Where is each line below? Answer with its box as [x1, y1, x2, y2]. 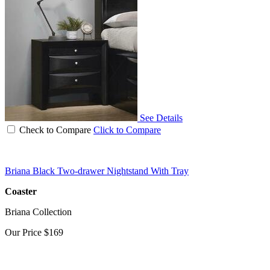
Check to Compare [19, 124, 91, 135]
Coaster [5, 186, 37, 196]
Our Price [5, 227, 44, 237]
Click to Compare [93, 124, 161, 135]
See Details [140, 112, 183, 123]
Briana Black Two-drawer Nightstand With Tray [5, 165, 189, 176]
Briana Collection [5, 206, 72, 217]
